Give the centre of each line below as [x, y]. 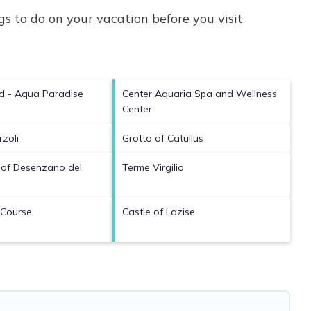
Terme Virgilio [153, 167]
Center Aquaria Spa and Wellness [200, 93]
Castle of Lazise [159, 211]
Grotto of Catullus [163, 138]
